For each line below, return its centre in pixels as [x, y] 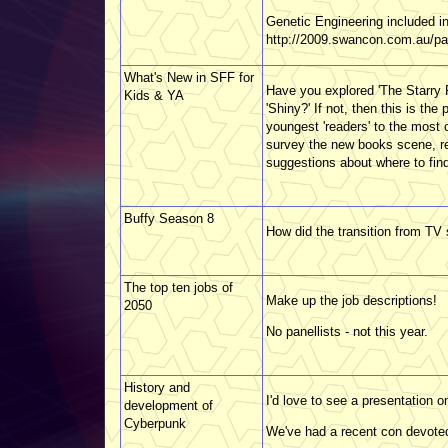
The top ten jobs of [178, 287]
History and [157, 387]
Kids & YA [154, 95]
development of [168, 405]
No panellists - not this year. [347, 331]
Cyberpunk [155, 423]
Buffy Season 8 [169, 218]
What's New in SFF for [189, 77]
